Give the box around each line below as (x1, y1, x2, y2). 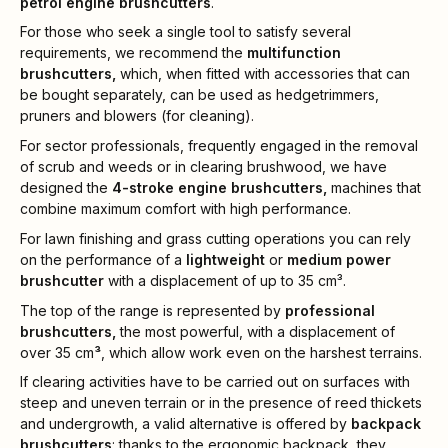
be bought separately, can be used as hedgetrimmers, (20, 86, 379, 104)
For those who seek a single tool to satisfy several (20, 23, 351, 41)
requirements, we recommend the (20, 44, 247, 62)
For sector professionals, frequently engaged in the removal (20, 137, 418, 154)
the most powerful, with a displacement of (120, 322, 395, 340)
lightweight (186, 250, 265, 268)
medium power (283, 250, 391, 268)
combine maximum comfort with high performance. (20, 200, 351, 217)
